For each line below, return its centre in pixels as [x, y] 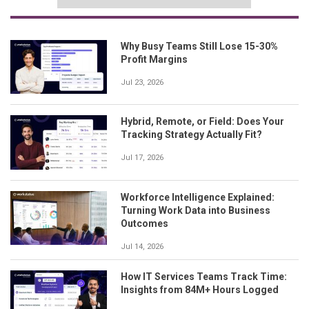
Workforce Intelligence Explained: [198, 197]
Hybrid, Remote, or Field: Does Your [202, 122]
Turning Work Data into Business [196, 210]
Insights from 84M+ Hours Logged [200, 289]
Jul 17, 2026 [142, 158]
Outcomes [144, 223]
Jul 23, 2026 [142, 82]
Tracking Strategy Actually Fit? [191, 135]
